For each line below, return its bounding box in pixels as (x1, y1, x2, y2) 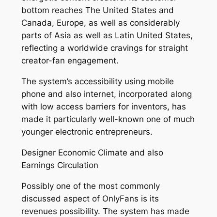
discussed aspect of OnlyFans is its (21, 193, 159, 203)
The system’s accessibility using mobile (21, 77, 174, 87)
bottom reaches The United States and (21, 5, 174, 15)
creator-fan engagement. (21, 56, 119, 66)
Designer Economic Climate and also (21, 147, 163, 157)
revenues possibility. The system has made (21, 206, 189, 216)
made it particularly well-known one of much (21, 114, 195, 124)
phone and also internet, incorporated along (21, 89, 192, 99)
